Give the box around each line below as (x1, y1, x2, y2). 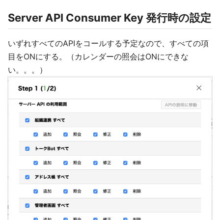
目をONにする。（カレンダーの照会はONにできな (8, 51, 189, 61)
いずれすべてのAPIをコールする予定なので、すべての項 (8, 38, 209, 48)
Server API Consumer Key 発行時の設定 (8, 11, 211, 24)
